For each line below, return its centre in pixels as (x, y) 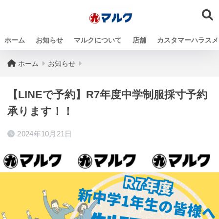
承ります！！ (40, 111)
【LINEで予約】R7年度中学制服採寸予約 (107, 95)
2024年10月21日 (45, 134)
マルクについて (98, 40)
